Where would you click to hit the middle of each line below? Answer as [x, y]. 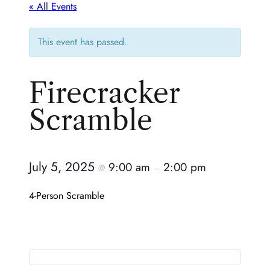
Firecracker [104, 93]
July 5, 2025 [64, 167]
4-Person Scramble [67, 196]
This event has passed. [83, 42]
